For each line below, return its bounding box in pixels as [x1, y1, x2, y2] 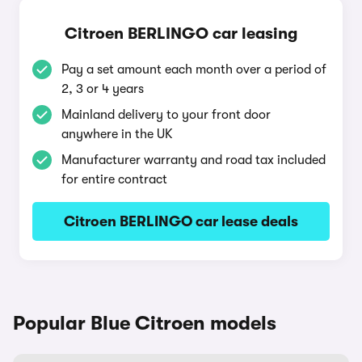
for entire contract [61, 172, 167, 187]
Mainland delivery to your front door [61, 107, 271, 122]
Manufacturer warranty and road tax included [61, 153, 326, 167]
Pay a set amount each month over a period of [61, 62, 326, 77]
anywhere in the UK [61, 127, 173, 141]
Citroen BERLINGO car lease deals [64, 213, 298, 229]
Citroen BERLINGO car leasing [65, 24, 297, 43]
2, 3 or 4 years [61, 82, 144, 96]
